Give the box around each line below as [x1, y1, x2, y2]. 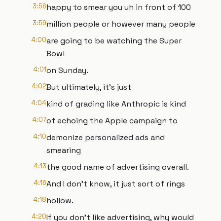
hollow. [46, 195, 74, 206]
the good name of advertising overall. [46, 162, 189, 172]
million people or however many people [46, 19, 195, 29]
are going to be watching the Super [46, 36, 182, 46]
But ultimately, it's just [46, 82, 131, 92]
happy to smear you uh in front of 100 [46, 2, 191, 12]
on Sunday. [46, 65, 88, 75]
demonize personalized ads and [46, 132, 165, 143]
